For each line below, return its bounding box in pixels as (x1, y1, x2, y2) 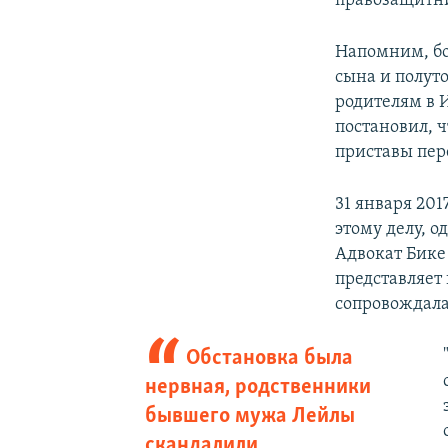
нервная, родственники (144, 375, 371, 399)
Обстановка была (186, 346, 354, 370)
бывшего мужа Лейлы (144, 404, 355, 428)
